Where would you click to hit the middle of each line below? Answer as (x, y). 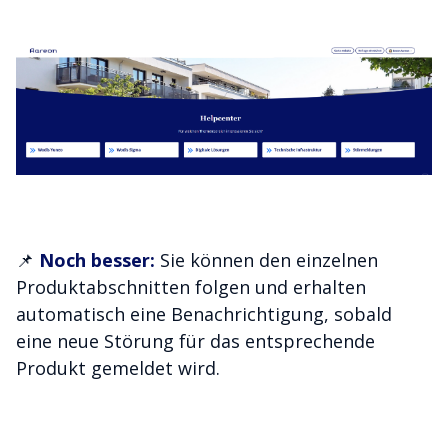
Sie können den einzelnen (269, 260)
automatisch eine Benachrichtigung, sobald (204, 314)
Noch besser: (99, 260)
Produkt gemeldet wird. (118, 368)
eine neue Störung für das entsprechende (195, 341)
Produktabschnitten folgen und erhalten (191, 287)
